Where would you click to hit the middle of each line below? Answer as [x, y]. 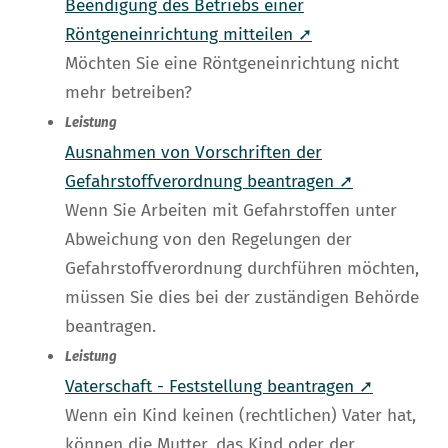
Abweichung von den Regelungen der [208, 240]
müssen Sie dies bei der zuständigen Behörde [242, 298]
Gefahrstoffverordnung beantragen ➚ [209, 182]
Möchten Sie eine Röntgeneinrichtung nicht [232, 64]
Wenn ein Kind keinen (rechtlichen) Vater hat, [240, 416]
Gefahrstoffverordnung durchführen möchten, [242, 269]
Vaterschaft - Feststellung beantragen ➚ [219, 387]
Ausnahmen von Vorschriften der [193, 153]
